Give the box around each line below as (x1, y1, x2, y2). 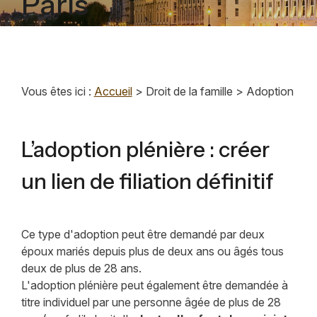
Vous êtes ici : (21, 83, 91, 98)
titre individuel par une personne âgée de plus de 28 (21, 294, 281, 309)
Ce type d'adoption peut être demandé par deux (21, 226, 265, 241)
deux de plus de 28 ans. (21, 260, 142, 275)
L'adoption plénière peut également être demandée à (21, 277, 288, 292)
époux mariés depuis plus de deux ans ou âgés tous (21, 243, 284, 258)
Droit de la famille (145, 83, 233, 98)
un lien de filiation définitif (21, 168, 274, 195)
